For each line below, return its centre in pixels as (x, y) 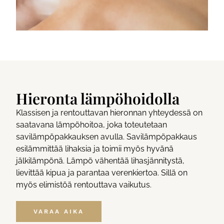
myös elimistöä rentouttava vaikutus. (84, 184)
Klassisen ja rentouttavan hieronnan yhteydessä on (109, 112)
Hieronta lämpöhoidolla (98, 98)
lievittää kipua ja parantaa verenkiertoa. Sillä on (102, 172)
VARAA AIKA (59, 211)
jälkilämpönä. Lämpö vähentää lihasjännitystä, (100, 160)
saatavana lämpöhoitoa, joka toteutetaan (92, 124)
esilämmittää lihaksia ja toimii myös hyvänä (95, 148)
